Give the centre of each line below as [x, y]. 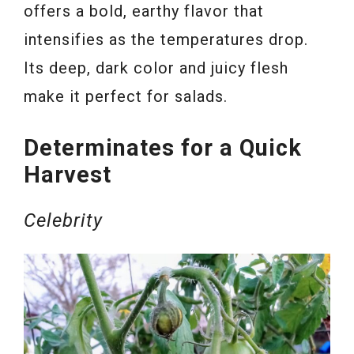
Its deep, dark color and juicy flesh [156, 68]
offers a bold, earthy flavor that [144, 11]
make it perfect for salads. [126, 97]
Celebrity [63, 221]
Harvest [68, 175]
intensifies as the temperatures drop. [166, 40]
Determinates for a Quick [163, 148]
